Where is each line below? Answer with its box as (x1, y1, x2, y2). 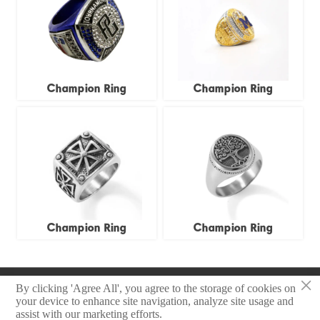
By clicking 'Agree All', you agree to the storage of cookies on (16, 281, 296, 294)
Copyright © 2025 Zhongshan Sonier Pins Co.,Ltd (34, 281, 286, 294)
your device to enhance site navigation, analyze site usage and (16, 294, 294, 307)
